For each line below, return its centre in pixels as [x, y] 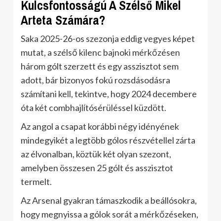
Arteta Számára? [63, 20]
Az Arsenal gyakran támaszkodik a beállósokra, [109, 200]
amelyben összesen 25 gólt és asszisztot [97, 168]
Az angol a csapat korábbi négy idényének [100, 126]
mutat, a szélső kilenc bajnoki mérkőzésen [100, 52]
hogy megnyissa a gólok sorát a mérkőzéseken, [110, 214]
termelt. [36, 182]
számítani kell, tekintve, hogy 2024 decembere [109, 94]
